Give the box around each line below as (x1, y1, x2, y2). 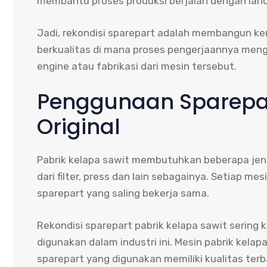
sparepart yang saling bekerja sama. (37, 187, 209, 200)
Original (37, 112, 120, 142)
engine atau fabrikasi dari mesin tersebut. (37, 60, 237, 72)
